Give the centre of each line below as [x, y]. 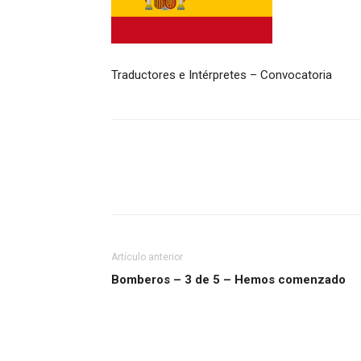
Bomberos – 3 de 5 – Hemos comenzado [228, 280]
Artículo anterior [147, 257]
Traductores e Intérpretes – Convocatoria [222, 75]
